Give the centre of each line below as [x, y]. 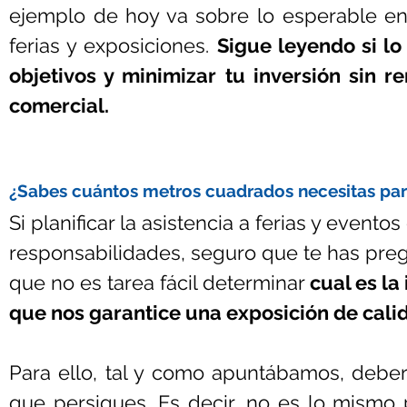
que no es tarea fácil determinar [159, 283]
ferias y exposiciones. [113, 45]
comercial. [59, 105]
